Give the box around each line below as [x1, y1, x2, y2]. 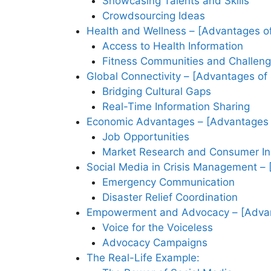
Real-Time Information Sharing [102, 100, 250, 113]
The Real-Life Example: [87, 252, 200, 264]
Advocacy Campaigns [102, 237, 207, 249]
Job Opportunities [102, 131, 189, 143]
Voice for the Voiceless [102, 221, 213, 234]
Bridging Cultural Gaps [102, 85, 211, 98]
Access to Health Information [102, 40, 243, 53]
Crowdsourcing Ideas [102, 10, 205, 22]
